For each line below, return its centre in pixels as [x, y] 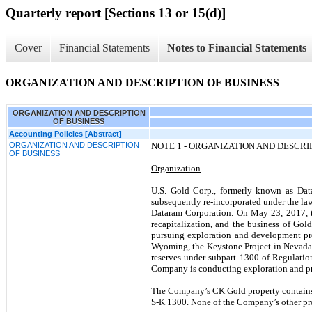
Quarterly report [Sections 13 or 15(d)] [116, 13]
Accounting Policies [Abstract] [65, 134]
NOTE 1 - [170, 146]
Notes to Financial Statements [237, 47]
